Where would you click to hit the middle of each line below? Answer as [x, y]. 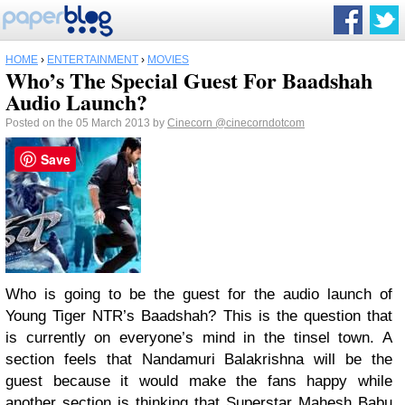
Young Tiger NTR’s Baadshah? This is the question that [199, 316]
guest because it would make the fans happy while [199, 381]
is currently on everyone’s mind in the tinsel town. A [199, 338]
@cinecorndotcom [260, 123]
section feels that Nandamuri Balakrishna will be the [199, 359]
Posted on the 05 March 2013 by [86, 123]
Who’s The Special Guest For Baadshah [189, 80]
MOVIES [168, 60]
